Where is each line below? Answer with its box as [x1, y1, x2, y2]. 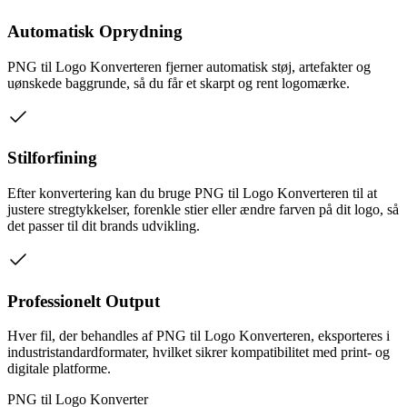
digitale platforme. [7, 361, 111, 377]
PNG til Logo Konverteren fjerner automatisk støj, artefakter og [7, 58, 371, 74]
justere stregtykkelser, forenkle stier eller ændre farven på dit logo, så [7, 201, 399, 217]
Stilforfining [7, 148, 97, 168]
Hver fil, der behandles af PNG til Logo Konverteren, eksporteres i [7, 328, 390, 344]
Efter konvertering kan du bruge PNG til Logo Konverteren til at [7, 184, 377, 201]
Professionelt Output [7, 291, 160, 311]
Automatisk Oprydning [7, 21, 183, 41]
